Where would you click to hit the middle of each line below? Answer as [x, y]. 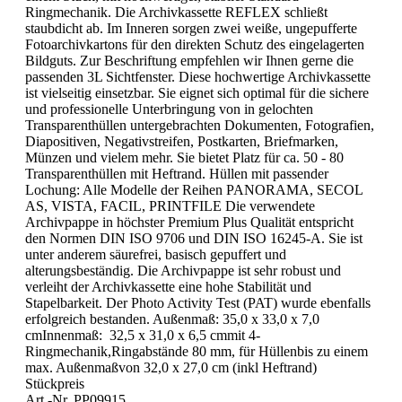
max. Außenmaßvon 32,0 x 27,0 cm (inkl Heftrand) [171, 368]
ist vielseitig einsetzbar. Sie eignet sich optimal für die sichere [197, 93]
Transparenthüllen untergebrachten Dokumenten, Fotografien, [200, 126]
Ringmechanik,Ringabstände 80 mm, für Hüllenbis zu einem [197, 352]
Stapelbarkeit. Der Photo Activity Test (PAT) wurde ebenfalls [198, 303]
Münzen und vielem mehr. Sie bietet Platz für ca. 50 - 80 [184, 158]
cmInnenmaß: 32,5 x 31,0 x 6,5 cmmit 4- [143, 336]
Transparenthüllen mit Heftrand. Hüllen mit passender [177, 174]
